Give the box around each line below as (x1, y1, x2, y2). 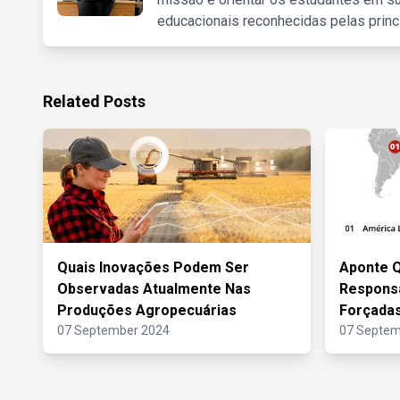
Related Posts (43, 92, 146, 111)
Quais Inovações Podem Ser (57, 259, 249, 276)
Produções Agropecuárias (57, 302, 237, 319)
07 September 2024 (57, 323, 170, 337)
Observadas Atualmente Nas (57, 280, 251, 297)
